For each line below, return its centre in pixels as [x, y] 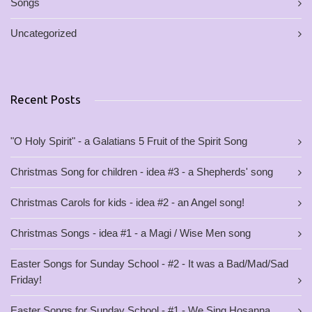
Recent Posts [46, 99]
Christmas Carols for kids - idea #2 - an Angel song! [127, 203]
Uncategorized [44, 33]
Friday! [26, 280]
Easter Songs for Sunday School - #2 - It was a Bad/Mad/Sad [149, 264]
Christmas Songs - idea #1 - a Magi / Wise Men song [131, 233]
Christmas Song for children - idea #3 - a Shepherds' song [142, 172]
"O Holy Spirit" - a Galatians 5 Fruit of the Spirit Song [129, 141]
